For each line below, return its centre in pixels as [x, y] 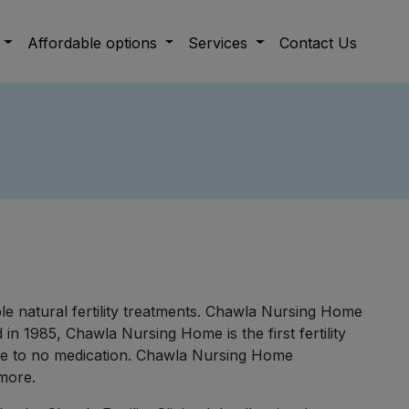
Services [220, 42]
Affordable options [94, 42]
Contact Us [318, 42]
